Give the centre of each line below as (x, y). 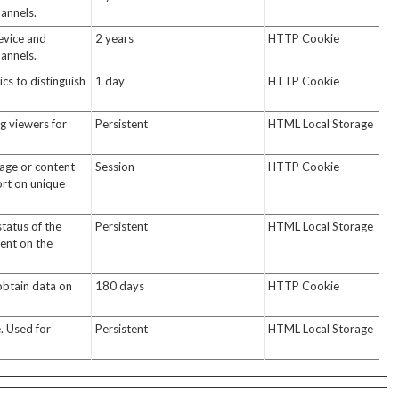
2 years (114, 38)
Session (114, 167)
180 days (119, 286)
